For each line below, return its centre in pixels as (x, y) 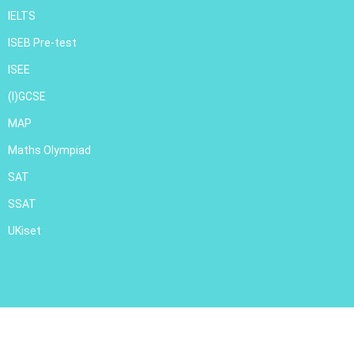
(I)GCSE (27, 96)
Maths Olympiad (49, 150)
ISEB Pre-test (42, 42)
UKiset (24, 230)
